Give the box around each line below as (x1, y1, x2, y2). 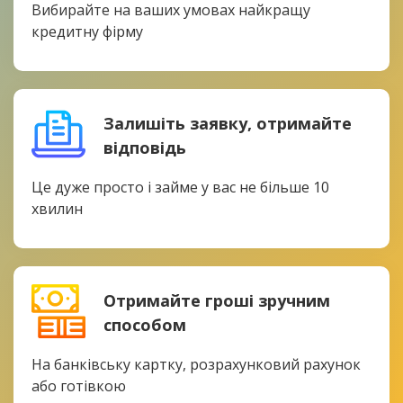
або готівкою (31, 376, 126, 396)
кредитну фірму (31, 22, 143, 41)
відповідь (103, 137, 186, 158)
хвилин (31, 199, 83, 219)
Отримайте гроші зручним (103, 290, 330, 311)
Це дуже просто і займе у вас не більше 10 (31, 177, 329, 197)
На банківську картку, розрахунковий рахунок (31, 354, 361, 374)
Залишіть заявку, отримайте (103, 112, 352, 134)
